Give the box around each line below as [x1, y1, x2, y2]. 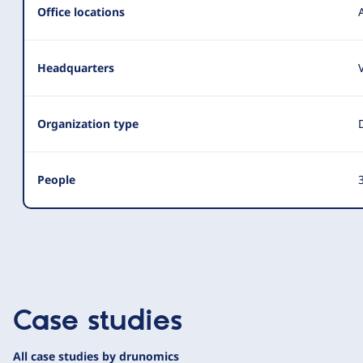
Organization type [37, 116, 139, 132]
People [37, 172, 75, 188]
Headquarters [37, 60, 114, 76]
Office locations [37, 4, 125, 20]
